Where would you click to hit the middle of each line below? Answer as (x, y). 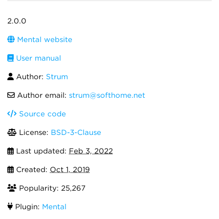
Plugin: (27, 207)
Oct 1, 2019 (70, 170)
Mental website (44, 40)
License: (34, 132)
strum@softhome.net (107, 95)
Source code (41, 114)
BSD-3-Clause (76, 132)
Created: (32, 170)
